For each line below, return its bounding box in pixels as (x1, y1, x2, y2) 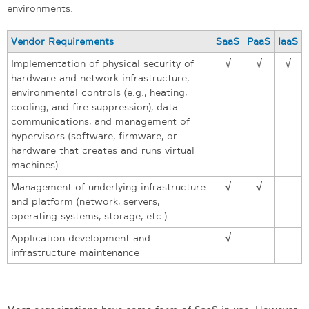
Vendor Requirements (11, 34, 114, 48)
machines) (11, 158, 58, 171)
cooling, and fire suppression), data (11, 100, 178, 113)
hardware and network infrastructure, (11, 71, 189, 84)
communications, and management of (11, 114, 190, 128)
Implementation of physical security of (11, 57, 194, 70)
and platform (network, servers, (11, 195, 159, 208)
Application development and (11, 231, 150, 244)
